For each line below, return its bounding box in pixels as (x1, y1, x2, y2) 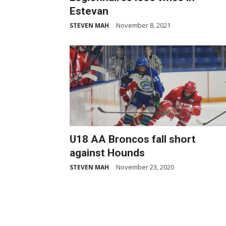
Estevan (70, 5, 108, 17)
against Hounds (70, 147, 145, 159)
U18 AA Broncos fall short (70, 133, 196, 145)
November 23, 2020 (116, 162, 174, 172)
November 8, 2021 (116, 21, 171, 30)
